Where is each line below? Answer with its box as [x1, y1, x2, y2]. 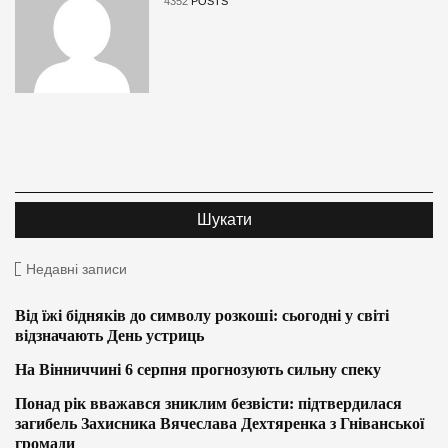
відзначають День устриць [15, 327, 204, 345]
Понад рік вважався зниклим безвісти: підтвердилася [15, 395, 402, 413]
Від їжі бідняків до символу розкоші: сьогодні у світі [15, 307, 389, 325]
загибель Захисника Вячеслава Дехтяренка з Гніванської [15, 415, 424, 433]
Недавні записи [26, 261, 127, 278]
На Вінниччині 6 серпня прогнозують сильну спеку [15, 361, 381, 379]
